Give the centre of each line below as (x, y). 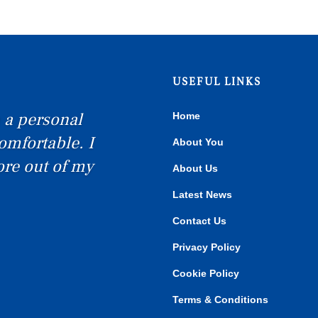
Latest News (203, 195)
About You (198, 142)
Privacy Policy (207, 247)
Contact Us (200, 221)
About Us (196, 169)
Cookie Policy (206, 274)
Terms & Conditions (221, 300)
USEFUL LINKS (217, 82)
